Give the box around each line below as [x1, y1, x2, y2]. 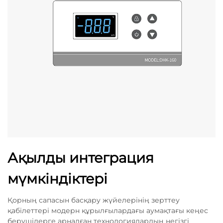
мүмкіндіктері [7, 170, 108, 187]
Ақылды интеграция [7, 149, 154, 166]
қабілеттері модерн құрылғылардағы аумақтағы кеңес [7, 206, 208, 215]
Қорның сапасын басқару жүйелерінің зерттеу [7, 196, 180, 205]
